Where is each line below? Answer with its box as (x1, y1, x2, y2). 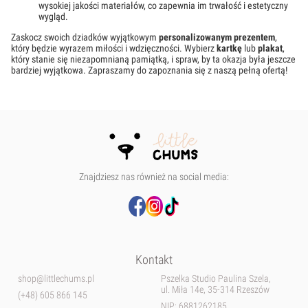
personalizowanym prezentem (158, 32, 275, 43)
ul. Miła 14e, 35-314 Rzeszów (161, 284, 269, 296)
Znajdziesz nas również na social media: (79, 171, 229, 183)
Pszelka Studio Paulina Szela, (161, 273, 271, 285)
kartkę (216, 43, 242, 54)
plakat (257, 43, 283, 54)
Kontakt (135, 252, 173, 267)
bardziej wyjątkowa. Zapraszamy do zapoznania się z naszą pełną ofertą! (10, 65, 287, 76)
